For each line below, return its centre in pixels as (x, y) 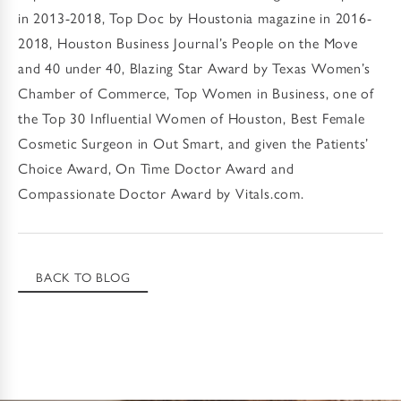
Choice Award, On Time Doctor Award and (156, 167)
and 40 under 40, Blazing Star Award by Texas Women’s (194, 67)
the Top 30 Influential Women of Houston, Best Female (192, 117)
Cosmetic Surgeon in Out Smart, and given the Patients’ (194, 142)
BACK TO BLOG (83, 276)
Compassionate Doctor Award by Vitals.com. (161, 192)
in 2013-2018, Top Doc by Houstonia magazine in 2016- (195, 17)
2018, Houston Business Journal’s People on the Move (188, 42)
